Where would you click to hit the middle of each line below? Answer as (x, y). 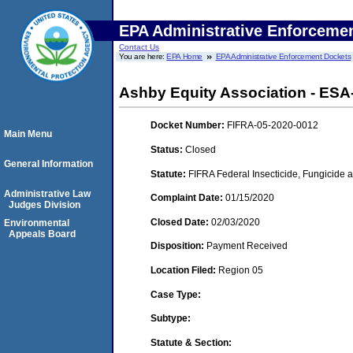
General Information (48, 164)
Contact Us (139, 47)
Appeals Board (42, 234)
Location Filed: (184, 270)
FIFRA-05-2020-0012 (273, 126)
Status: (168, 149)
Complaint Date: (188, 198)
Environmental (37, 223)
